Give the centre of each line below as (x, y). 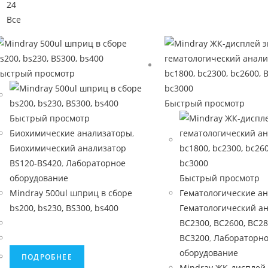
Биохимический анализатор (68, 148)
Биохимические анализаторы (71, 133)
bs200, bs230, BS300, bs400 (64, 208)
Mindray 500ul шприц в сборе (71, 193)
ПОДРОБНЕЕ (47, 257)
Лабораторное (96, 163)
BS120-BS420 (36, 163)
